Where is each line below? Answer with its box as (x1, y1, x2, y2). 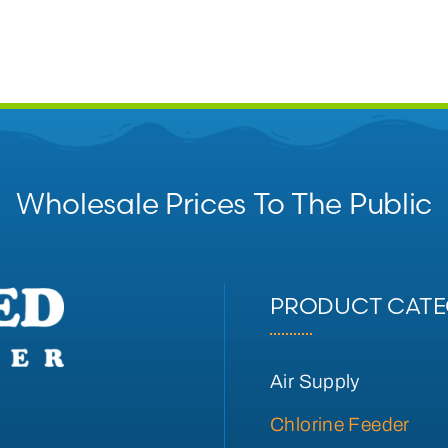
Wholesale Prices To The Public (15, 186, 433, 222)
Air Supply (270, 371, 360, 393)
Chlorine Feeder (270, 414, 410, 436)
